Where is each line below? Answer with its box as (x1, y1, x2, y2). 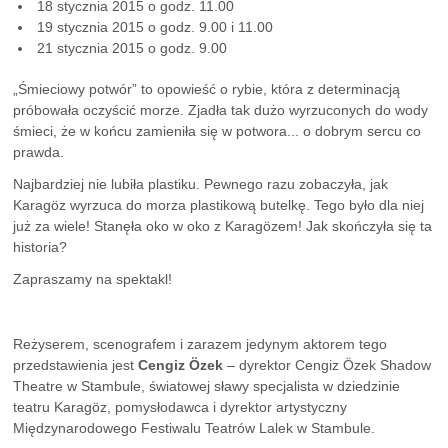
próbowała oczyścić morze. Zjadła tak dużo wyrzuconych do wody (13, 101, 429, 118)
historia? (13, 239, 68, 256)
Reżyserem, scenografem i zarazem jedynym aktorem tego (13, 336, 388, 353)
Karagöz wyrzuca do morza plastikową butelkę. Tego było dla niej (13, 197, 425, 214)
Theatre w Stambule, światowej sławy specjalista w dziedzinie (13, 378, 401, 395)
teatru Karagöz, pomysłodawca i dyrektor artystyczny (13, 399, 348, 416)
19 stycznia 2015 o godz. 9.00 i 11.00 (33, 18, 274, 35)
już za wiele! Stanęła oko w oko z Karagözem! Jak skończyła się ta (13, 218, 433, 235)
